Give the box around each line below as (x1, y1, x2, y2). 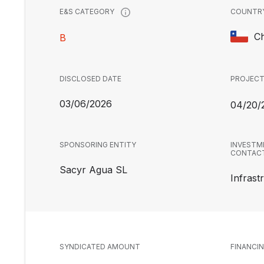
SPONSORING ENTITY (60, 140, 136, 149)
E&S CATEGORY (60, 7, 116, 16)
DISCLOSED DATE (60, 74, 121, 83)
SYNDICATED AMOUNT (60, 242, 140, 251)
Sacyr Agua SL (60, 164, 127, 176)
